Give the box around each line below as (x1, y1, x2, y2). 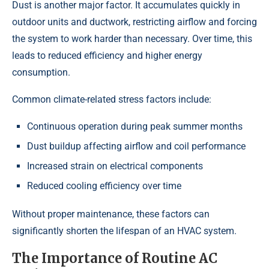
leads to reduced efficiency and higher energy (12, 50, 202, 62)
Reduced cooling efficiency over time (27, 180, 181, 192)
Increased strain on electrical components (27, 160, 203, 172)
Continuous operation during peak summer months (27, 121, 243, 133)
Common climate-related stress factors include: (12, 94, 211, 106)
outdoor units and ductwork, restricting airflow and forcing (12, 16, 257, 28)
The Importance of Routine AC (12, 250, 217, 267)
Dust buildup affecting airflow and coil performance (27, 141, 246, 153)
